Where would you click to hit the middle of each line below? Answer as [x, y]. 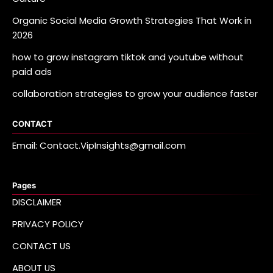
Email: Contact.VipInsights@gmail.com [99, 146]
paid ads [32, 72]
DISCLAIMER [37, 202]
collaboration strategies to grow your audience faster [135, 94]
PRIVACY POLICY [48, 224]
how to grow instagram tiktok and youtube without [128, 57]
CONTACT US [41, 246]
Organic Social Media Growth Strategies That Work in [132, 21]
